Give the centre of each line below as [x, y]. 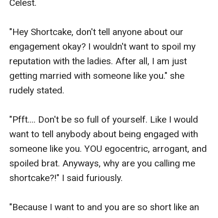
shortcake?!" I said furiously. [66, 178]
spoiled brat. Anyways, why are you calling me [102, 163]
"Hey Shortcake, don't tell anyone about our [97, 32]
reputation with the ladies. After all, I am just [98, 61]
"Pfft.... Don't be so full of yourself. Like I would [104, 119]
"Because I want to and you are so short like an [104, 207]
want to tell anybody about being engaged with [104, 134]
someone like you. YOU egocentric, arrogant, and [108, 148]
